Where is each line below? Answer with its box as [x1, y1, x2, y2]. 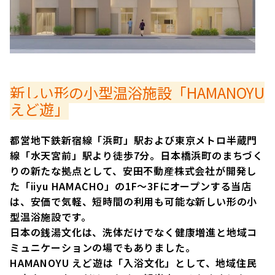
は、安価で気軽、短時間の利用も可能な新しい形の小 [10, 194, 258, 209]
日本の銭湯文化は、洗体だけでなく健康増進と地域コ [10, 225, 258, 240]
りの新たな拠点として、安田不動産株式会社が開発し [10, 163, 257, 179]
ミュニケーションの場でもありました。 [10, 240, 196, 255]
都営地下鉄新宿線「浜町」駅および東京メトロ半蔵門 [10, 133, 258, 148]
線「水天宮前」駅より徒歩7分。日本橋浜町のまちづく [10, 148, 263, 163]
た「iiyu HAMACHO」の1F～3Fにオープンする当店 [10, 179, 252, 194]
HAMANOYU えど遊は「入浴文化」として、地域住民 [10, 255, 257, 271]
